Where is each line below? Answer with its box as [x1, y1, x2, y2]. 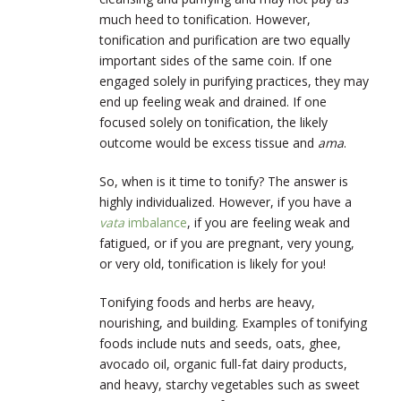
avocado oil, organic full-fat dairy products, [99, 354, 347, 372]
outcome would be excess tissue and [99, 133, 318, 151]
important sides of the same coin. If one [99, 51, 332, 69]
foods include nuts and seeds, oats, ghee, [99, 334, 341, 352]
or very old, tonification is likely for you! [99, 254, 326, 272]
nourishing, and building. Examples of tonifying [99, 313, 367, 331]
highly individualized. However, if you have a [99, 192, 352, 210]
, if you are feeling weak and [187, 213, 350, 231]
